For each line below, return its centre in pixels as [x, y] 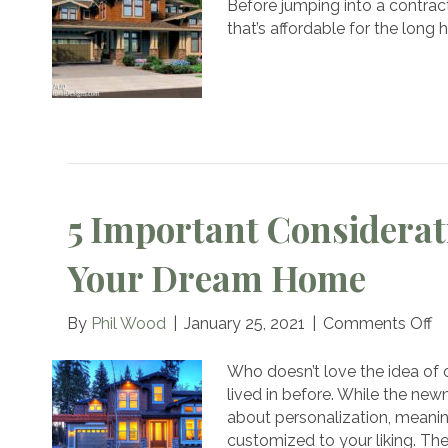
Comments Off [378, 324]
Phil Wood [129, 324]
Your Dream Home [217, 278]
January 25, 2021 [245, 324]
